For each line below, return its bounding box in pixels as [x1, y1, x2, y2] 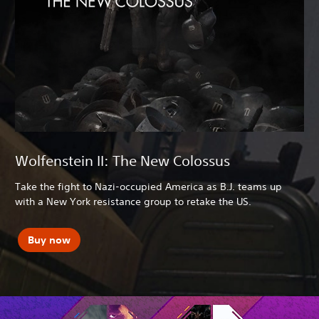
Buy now [27, 234, 70, 247]
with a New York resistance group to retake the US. [15, 194, 251, 208]
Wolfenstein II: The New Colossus [15, 152, 230, 169]
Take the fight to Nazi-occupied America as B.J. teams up [15, 179, 282, 193]
